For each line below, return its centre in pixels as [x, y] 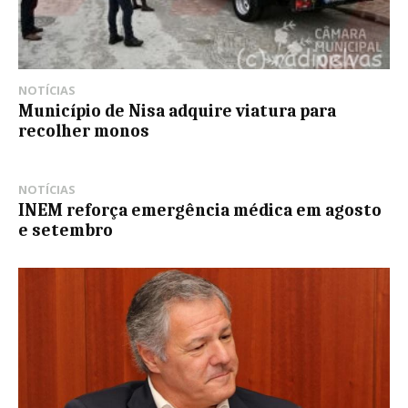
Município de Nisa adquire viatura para [177, 112]
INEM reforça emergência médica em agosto [200, 211]
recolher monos [84, 132]
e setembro [66, 231]
